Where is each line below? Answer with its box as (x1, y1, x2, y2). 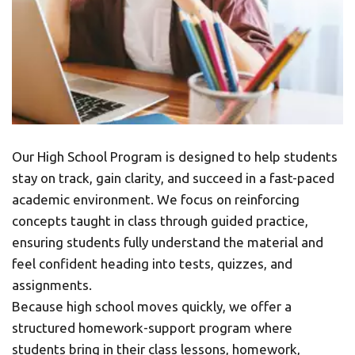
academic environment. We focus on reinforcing (12, 192, 300, 207)
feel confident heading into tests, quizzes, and (12, 256, 292, 271)
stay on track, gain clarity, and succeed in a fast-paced (12, 170, 334, 185)
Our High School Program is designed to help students (11, 149, 338, 164)
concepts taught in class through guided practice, (12, 213, 308, 228)
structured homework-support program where (12, 320, 292, 335)
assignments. (12, 277, 92, 292)
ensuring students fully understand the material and (12, 235, 323, 250)
